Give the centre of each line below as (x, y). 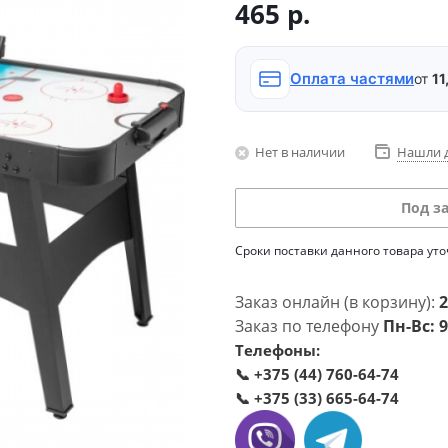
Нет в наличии (300, 151)
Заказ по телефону (309, 326)
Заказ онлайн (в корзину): (337, 302)
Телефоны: (277, 350)
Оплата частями (352, 78)
